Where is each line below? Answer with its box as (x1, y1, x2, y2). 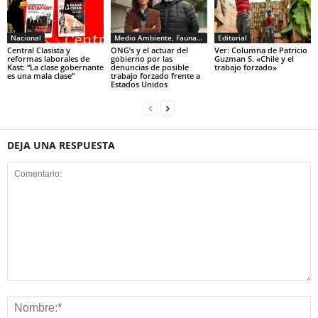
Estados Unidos (110, 78, 168, 89)
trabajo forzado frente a (110, 70, 200, 81)
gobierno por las (110, 53, 172, 64)
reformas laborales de (7, 53, 89, 64)
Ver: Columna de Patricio (214, 44, 307, 55)
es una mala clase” (7, 70, 75, 81)
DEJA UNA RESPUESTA (7, 138, 115, 152)
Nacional (11, 32, 41, 43)
